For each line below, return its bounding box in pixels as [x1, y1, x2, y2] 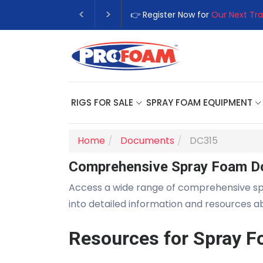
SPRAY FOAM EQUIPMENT [146, 96, 252, 109]
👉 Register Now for [130, 9, 211, 21]
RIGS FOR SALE [71, 96, 133, 109]
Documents [120, 134, 174, 147]
